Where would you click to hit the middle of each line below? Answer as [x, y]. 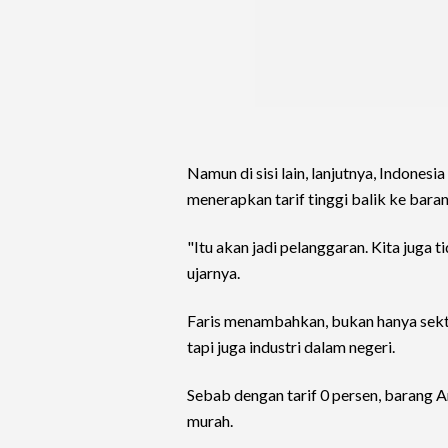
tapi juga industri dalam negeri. [291, 347]
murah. [210, 421]
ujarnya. [213, 273]
